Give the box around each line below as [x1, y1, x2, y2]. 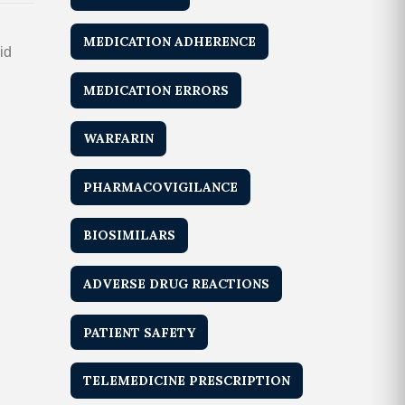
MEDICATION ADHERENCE [83, 33, 257, 51]
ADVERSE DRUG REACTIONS [83, 276, 270, 293]
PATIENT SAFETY [83, 324, 196, 341]
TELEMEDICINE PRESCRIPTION [83, 372, 291, 390]
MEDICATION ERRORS [83, 81, 230, 99]
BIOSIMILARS [83, 227, 176, 244]
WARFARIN [83, 130, 155, 147]
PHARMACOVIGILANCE [83, 178, 239, 195]
